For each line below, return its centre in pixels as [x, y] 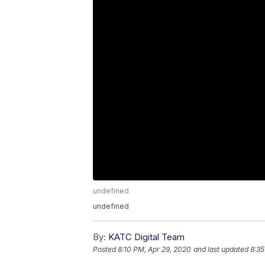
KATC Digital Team [146, 237]
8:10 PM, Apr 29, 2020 [154, 250]
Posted [105, 250]
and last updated [221, 250]
